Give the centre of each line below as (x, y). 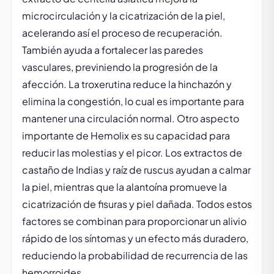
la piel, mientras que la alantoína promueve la (124, 187)
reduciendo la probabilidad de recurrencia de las (135, 255)
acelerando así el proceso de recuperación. (122, 33)
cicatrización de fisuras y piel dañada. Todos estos (137, 204)
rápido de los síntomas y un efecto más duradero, (135, 238)
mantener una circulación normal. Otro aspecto (131, 118)
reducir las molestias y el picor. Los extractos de (132, 153)
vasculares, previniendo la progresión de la (120, 67)
